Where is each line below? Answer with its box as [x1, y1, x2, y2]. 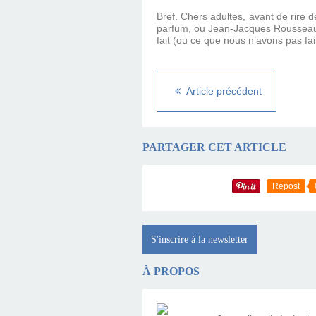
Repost [272, 181, 300, 191]
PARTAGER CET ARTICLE [142, 140, 286, 154]
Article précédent [184, 85, 262, 97]
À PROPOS [142, 265, 200, 279]
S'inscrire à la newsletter [151, 233, 248, 245]
